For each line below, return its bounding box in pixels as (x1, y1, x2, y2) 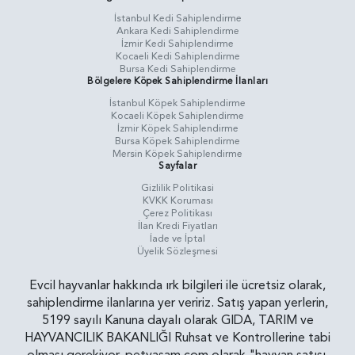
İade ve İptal (150, 231, 205, 246)
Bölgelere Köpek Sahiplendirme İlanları (87, 74, 268, 88)
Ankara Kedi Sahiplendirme (116, 24, 239, 39)
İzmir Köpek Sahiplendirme (116, 121, 239, 136)
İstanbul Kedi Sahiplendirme (113, 11, 242, 26)
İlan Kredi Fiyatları (137, 219, 218, 234)
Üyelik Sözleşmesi (137, 244, 218, 259)
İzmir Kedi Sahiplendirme (121, 36, 234, 52)
